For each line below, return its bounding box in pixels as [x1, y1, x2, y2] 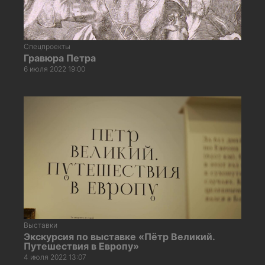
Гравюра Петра [24, 51, 96, 64]
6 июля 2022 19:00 [24, 64, 85, 73]
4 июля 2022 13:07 [24, 252, 86, 261]
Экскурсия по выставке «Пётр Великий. [24, 230, 215, 243]
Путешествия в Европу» [24, 240, 139, 252]
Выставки [24, 220, 57, 230]
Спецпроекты [24, 41, 70, 51]
